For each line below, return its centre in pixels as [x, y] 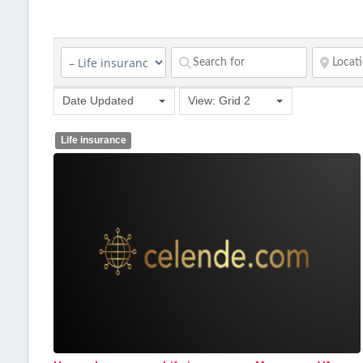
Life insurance [93, 140]
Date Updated [98, 100]
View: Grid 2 [219, 100]
